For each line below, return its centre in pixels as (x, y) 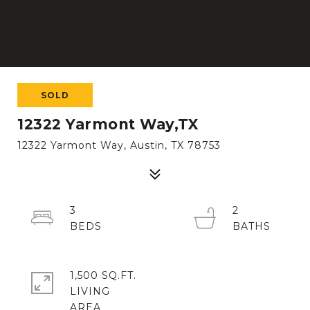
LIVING (90, 291)
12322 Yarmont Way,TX (108, 124)
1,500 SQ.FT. (103, 275)
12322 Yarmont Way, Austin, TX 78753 (119, 145)
